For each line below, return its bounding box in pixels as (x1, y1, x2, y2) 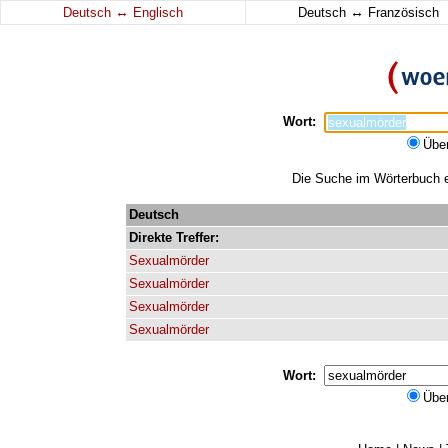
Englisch (129, 5, 183, 20)
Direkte (129, 230, 172, 245)
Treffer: (176, 230, 219, 245)
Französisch (363, 5, 439, 20)
